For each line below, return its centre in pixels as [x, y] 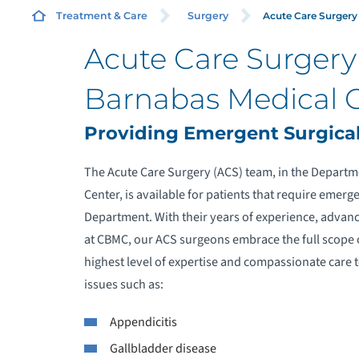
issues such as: [123, 284]
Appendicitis [144, 321]
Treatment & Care [101, 16]
